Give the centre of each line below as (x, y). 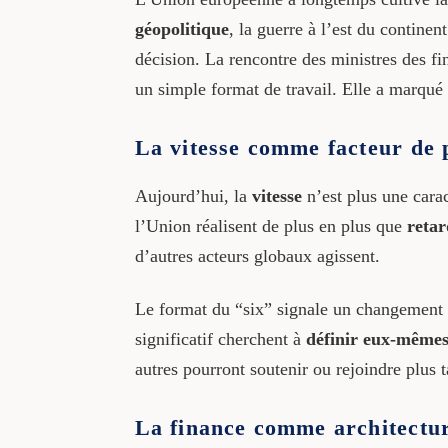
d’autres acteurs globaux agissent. (257, 255)
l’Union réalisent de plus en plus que (270, 225)
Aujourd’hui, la (193, 195)
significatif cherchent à (220, 339)
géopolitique (181, 28)
